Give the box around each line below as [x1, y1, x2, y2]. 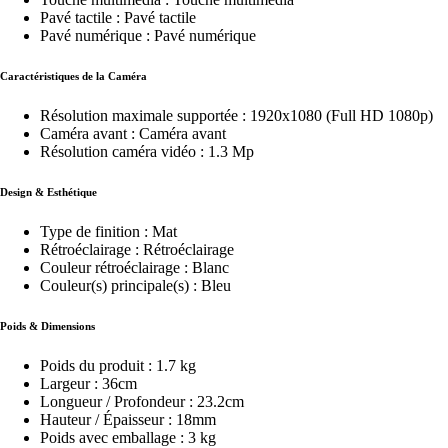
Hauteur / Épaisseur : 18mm [40, 410, 216, 428]
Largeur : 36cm [40, 374, 137, 392]
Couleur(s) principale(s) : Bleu [40, 276, 231, 294]
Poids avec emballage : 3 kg [40, 428, 216, 446]
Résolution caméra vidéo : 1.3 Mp [40, 143, 254, 161]
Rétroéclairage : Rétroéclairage [40, 240, 234, 258]
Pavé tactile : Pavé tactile [40, 9, 196, 27]
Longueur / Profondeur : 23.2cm [40, 392, 244, 410]
